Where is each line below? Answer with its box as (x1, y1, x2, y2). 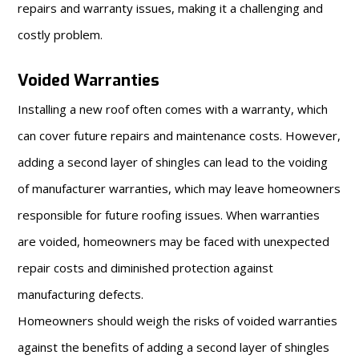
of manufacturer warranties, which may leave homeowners (18, 179, 341, 196)
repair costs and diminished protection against (18, 259, 274, 276)
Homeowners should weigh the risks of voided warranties (18, 312, 338, 329)
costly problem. (18, 26, 103, 42)
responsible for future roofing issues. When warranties (18, 206, 321, 223)
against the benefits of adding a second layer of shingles (18, 338, 330, 355)
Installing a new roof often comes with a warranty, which (18, 100, 329, 117)
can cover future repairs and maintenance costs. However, (18, 127, 341, 143)
